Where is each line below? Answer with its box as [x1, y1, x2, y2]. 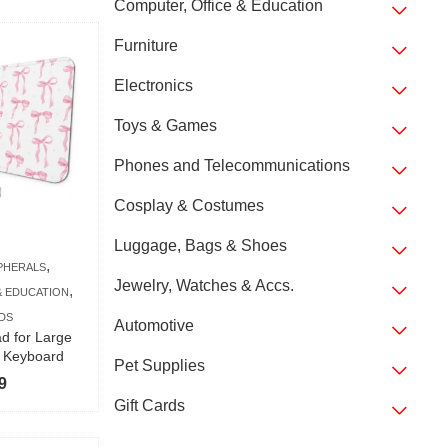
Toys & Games [113, 117, 217, 134]
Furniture [113, 37, 178, 54]
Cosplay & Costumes [113, 197, 264, 214]
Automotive [113, 317, 194, 334]
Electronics [113, 77, 193, 94]
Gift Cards [113, 397, 185, 414]
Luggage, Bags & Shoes [113, 237, 287, 254]
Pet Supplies [113, 357, 205, 374]
